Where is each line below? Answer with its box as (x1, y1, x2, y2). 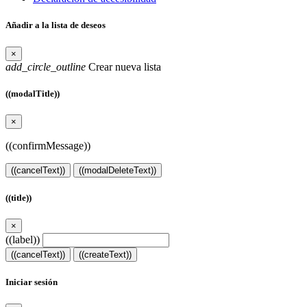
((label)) (5, 234, 40, 246)
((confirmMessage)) (5, 139, 90, 151)
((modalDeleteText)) (79, 164, 156, 175)
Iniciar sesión (5, 277, 58, 288)
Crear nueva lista (86, 60, 161, 73)
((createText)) (79, 249, 132, 260)
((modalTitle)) (5, 88, 60, 99)
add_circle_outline (5, 60, 86, 73)
